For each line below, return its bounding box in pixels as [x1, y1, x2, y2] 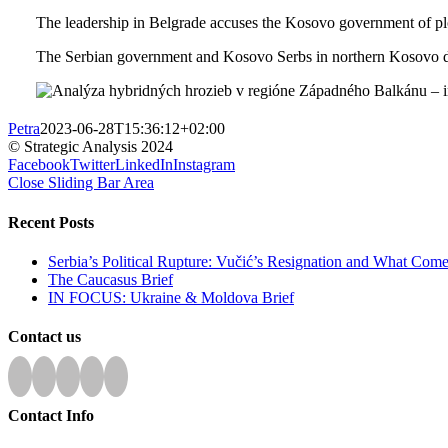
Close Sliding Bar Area [8, 174, 154, 192]
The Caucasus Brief [48, 270, 173, 288]
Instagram [173, 156, 235, 174]
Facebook [8, 156, 70, 174]
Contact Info [8, 406, 94, 424]
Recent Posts [8, 213, 94, 231]
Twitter [70, 156, 115, 174]
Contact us [8, 328, 81, 346]
